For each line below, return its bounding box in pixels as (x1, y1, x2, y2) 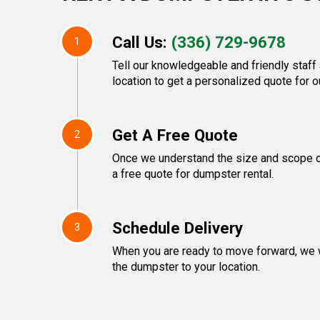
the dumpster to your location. (112, 260, 260, 274)
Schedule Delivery (112, 219, 243, 237)
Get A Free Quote (112, 126, 238, 144)
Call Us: (112, 33, 171, 51)
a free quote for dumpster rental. (112, 167, 274, 181)
